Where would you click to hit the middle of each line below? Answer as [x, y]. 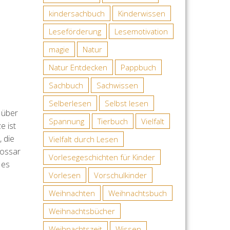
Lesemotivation [141, 31]
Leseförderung [75, 31]
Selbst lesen [126, 103]
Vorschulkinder [120, 175]
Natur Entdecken [78, 67]
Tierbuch [112, 121]
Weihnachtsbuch [137, 193]
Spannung [66, 121]
